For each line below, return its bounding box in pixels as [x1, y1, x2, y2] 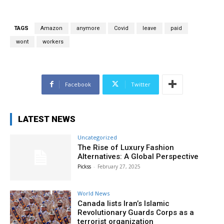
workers [42, 38, 63, 45]
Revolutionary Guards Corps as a [77, 207, 194, 217]
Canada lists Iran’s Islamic [77, 198, 170, 208]
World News [77, 189, 110, 197]
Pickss [77, 162, 91, 170]
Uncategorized [77, 133, 117, 141]
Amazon [40, 24, 62, 31]
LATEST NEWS [18, 113, 75, 124]
